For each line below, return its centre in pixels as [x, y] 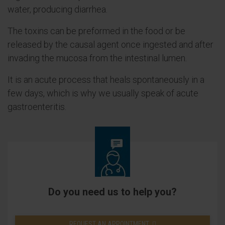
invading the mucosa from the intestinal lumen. [97, 58]
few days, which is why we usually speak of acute [103, 93]
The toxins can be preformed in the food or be [96, 31]
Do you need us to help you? [113, 192]
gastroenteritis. [37, 107]
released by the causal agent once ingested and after [110, 44]
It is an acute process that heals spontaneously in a [106, 80]
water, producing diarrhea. [58, 9]
